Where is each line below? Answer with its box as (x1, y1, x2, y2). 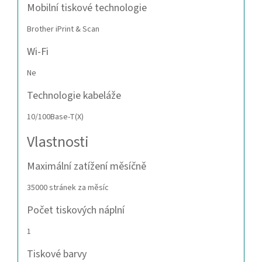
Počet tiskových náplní (27, 203, 125, 218)
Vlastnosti (27, 131, 89, 153)
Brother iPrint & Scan (27, 23, 99, 36)
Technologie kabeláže (27, 88, 121, 104)
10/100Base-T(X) (27, 111, 84, 123)
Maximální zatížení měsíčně (27, 159, 146, 174)
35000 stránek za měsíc (27, 182, 109, 194)
